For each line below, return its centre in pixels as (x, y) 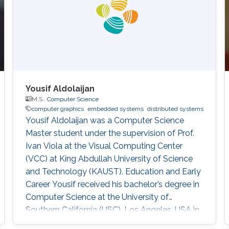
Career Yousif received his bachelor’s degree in (112, 184)
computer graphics (58, 109)
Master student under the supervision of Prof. (110, 133)
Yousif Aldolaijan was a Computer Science (105, 120)
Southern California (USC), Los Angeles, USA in (112, 210)
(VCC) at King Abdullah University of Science (109, 158)
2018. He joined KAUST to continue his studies (112, 222)
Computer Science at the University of (97, 197)
